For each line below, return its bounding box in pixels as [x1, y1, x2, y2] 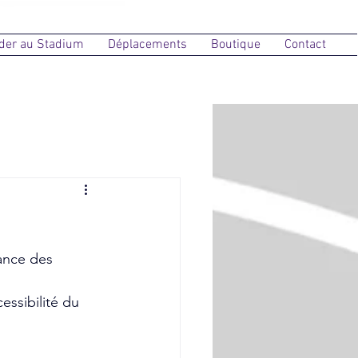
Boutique [211, 37, 261, 53]
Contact [284, 37, 326, 53]
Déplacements [108, 37, 187, 53]
